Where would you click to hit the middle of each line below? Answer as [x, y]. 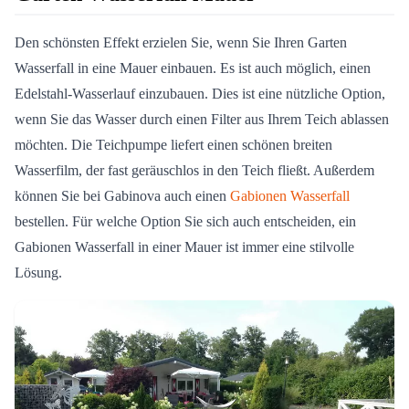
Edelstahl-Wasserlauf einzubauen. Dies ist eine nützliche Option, [200, 94]
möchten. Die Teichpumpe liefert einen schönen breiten [173, 145]
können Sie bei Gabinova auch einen [122, 196]
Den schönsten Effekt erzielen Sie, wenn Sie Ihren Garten [181, 43]
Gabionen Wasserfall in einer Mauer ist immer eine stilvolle [184, 247]
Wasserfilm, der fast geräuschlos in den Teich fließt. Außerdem [194, 171]
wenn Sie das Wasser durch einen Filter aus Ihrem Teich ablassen [202, 120]
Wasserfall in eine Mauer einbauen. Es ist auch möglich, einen [193, 68]
